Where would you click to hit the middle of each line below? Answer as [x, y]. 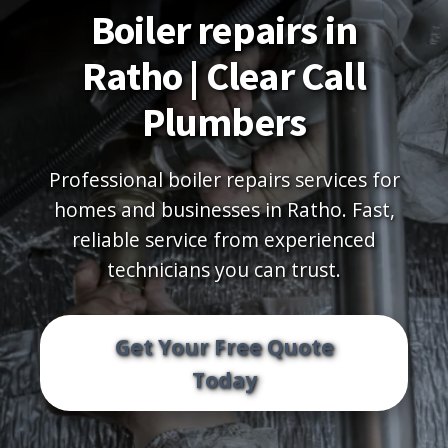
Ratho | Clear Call [224, 76]
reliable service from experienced [224, 239]
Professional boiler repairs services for [224, 179]
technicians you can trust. [224, 269]
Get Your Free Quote [224, 346]
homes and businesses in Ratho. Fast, [224, 209]
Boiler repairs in [224, 30]
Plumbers [224, 122]
